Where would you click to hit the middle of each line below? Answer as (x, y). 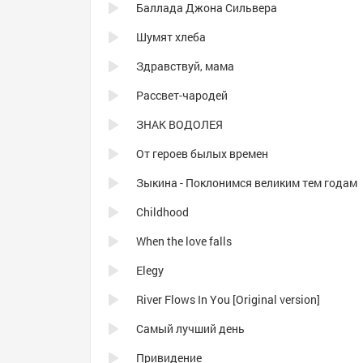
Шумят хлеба (171, 37)
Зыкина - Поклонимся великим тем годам (247, 183)
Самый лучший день (190, 329)
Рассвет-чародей (182, 95)
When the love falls (184, 241)
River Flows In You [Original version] (228, 299)
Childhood (162, 212)
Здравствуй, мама (185, 66)
